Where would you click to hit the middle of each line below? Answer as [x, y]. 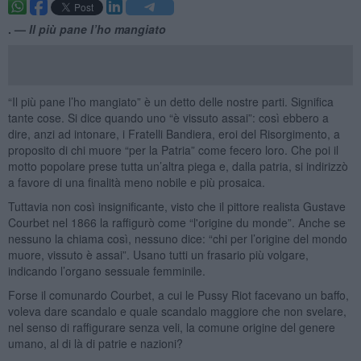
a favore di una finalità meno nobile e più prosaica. [136, 182]
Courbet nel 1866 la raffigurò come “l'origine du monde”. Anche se [176, 222]
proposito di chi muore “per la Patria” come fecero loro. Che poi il [173, 149]
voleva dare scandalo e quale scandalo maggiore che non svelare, [177, 311]
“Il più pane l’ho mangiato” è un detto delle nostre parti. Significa [170, 101]
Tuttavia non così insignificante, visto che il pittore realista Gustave [176, 206]
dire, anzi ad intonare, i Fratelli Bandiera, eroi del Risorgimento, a [174, 133]
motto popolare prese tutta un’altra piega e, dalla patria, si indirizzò [178, 166]
